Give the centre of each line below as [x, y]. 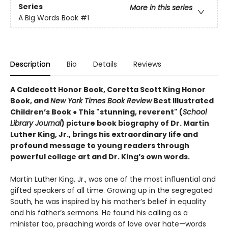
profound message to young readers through [100, 146]
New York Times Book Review [101, 101]
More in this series [161, 7]
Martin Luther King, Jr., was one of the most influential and [113, 179]
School [195, 112]
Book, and [30, 101]
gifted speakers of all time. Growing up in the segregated [111, 191]
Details [105, 64]
